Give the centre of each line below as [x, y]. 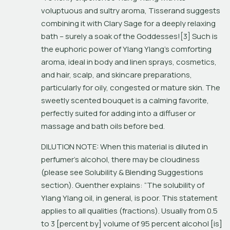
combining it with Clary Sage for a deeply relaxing [128, 23]
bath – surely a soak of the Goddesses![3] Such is [129, 36]
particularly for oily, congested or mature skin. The [131, 87]
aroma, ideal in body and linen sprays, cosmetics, [129, 62]
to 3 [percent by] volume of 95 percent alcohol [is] [132, 223]
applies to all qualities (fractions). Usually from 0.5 [129, 210]
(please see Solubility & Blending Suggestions [122, 172]
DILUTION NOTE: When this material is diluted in [124, 146]
